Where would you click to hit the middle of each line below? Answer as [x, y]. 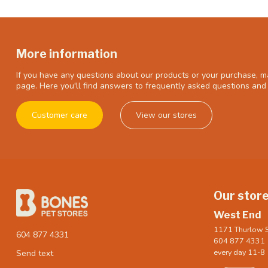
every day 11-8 [239, 252]
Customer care [60, 115]
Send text [35, 253]
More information [67, 54]
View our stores [166, 115]
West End [237, 215]
